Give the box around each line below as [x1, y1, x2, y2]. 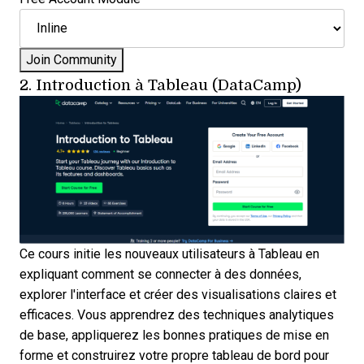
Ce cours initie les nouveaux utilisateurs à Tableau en [19, 246, 319, 261]
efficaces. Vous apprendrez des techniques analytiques [19, 307, 334, 322]
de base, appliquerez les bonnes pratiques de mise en [19, 327, 329, 342]
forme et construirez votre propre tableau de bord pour [19, 348, 329, 362]
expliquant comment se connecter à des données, [19, 266, 301, 281]
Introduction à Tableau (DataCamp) [36, 73, 301, 94]
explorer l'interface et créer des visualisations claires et [19, 287, 336, 301]
